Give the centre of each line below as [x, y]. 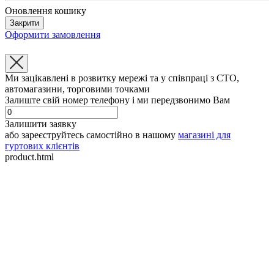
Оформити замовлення [53, 35]
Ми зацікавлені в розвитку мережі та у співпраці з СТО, [122, 78]
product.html [29, 157]
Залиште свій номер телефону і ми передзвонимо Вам [117, 100]
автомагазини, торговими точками [77, 89]
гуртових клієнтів [42, 146]
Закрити [24, 23]
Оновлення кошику [46, 11]
